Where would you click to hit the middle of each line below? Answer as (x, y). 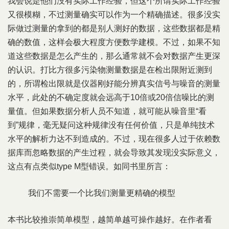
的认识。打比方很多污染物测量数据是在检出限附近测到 (110, 70)
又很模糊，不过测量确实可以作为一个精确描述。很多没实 (114, 15)
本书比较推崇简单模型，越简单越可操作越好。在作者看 (110, 220)
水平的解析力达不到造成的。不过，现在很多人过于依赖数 (114, 139)
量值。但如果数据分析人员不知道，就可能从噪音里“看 (107, 111)
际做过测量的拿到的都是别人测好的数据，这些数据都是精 (114, 28)
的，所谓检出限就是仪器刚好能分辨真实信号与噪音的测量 (114, 84)
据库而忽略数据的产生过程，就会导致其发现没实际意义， (114, 153)
